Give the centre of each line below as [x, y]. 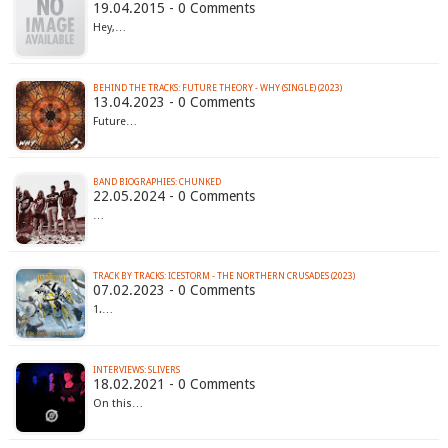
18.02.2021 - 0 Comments [173, 384]
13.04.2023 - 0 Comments [173, 102]
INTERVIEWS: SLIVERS [136, 370]
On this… [117, 404]
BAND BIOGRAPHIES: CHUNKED [156, 182]
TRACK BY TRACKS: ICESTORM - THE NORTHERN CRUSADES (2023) [223, 276]
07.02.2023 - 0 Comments [173, 290]
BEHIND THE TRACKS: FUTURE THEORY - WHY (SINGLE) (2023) [217, 88]
